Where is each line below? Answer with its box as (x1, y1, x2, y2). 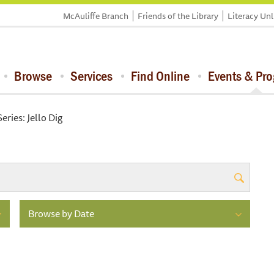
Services (70, 67, 113, 84)
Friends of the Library (138, 9, 218, 23)
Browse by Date (28, 206, 94, 221)
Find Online (131, 67, 190, 84)
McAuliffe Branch (63, 9, 128, 23)
